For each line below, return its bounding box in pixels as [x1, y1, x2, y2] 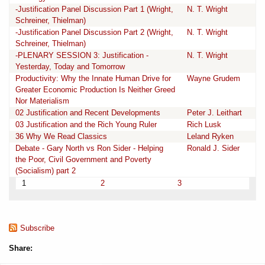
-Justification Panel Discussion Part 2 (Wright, [15, 27, 173, 37]
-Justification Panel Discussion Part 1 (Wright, [15, 4, 173, 14]
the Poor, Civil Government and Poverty [15, 154, 151, 164]
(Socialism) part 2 [15, 166, 76, 175]
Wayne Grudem [187, 73, 240, 83]
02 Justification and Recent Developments [15, 108, 160, 117]
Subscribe [20, 223, 54, 232]
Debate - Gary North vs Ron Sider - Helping [15, 143, 163, 153]
